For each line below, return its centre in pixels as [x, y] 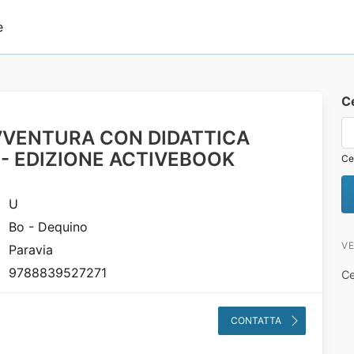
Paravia [31, 250]
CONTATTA [256, 320]
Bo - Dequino [49, 227]
